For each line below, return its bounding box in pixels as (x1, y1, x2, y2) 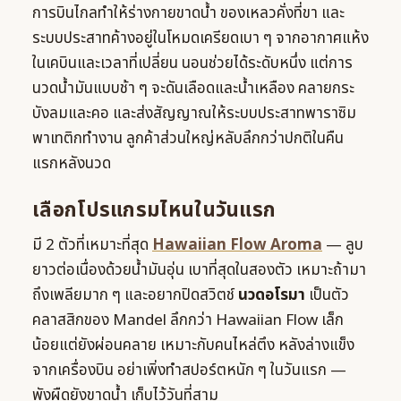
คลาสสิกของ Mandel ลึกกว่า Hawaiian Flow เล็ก (32, 308, 344, 332)
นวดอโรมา (238, 283, 305, 307)
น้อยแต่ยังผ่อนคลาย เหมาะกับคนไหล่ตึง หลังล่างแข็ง (32, 333, 354, 357)
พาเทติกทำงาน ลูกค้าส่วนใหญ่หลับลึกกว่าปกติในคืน (32, 126, 344, 150)
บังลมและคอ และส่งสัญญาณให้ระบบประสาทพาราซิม (32, 101, 356, 125)
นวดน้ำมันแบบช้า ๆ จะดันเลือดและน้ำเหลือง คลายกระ (32, 76, 354, 100)
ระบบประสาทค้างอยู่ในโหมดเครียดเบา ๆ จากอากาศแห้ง (32, 26, 369, 50)
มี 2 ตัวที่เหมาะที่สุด (32, 233, 152, 257)
